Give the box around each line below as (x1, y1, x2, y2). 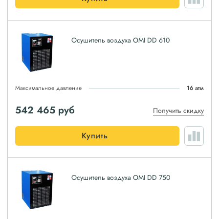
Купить (82, 130, 108, 141)
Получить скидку (153, 106, 204, 115)
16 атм (187, 84, 204, 92)
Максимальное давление (15, 84, 82, 92)
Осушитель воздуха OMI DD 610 (71, 35, 170, 45)
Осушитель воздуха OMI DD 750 (71, 173, 170, 182)
